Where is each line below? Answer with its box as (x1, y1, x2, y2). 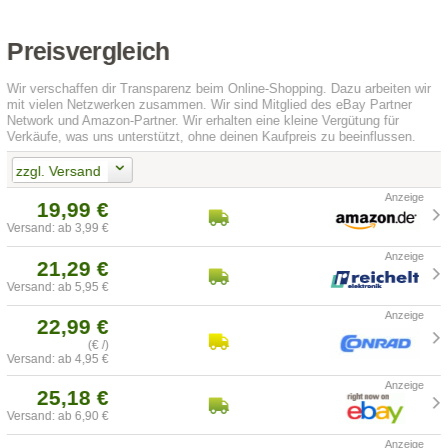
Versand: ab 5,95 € (7, 280, 110, 295)
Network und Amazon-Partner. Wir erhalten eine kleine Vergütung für (7, 113, 400, 129)
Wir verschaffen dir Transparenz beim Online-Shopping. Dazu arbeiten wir (7, 81, 432, 97)
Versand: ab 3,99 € (7, 221, 110, 236)
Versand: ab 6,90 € (7, 409, 110, 424)
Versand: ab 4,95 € (7, 352, 110, 367)
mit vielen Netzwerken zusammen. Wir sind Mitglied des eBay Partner (7, 97, 413, 113)
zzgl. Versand (15, 162, 101, 179)
